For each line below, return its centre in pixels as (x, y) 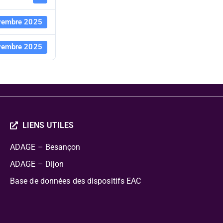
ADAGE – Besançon (45, 147)
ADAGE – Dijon (37, 164)
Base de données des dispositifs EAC (75, 181)
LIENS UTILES (48, 125)
